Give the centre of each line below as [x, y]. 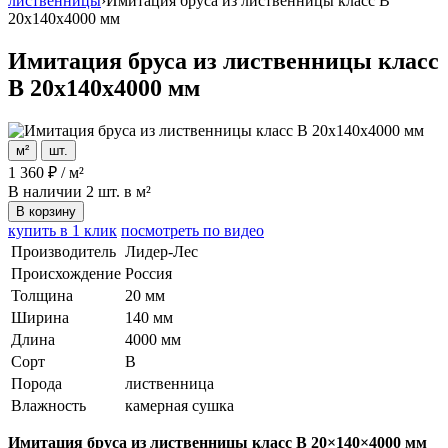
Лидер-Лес [161, 251]
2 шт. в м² [118, 191]
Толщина [42, 295]
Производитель [63, 251]
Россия [148, 273]
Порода [36, 383]
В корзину [46, 211]
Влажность [48, 405]
